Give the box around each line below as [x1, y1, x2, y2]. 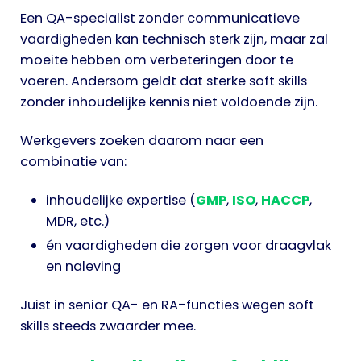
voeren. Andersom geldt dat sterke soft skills [20, 71, 307, 90]
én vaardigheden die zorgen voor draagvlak [46, 235, 331, 255]
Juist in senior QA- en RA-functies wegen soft [20, 295, 314, 314]
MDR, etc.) [46, 211, 110, 230]
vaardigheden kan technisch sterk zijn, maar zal [20, 29, 328, 48]
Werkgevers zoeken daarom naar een [20, 131, 263, 150]
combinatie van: [20, 151, 127, 171]
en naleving [46, 256, 121, 276]
